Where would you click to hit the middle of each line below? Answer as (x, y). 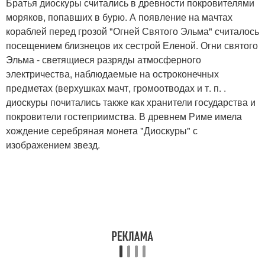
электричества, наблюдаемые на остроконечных (112, 74)
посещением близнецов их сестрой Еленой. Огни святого (132, 46)
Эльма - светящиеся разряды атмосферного (104, 60)
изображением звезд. (53, 145)
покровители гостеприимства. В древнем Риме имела (124, 117)
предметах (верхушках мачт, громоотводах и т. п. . (116, 88)
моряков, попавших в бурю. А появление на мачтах (119, 17)
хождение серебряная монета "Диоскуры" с (102, 131)
